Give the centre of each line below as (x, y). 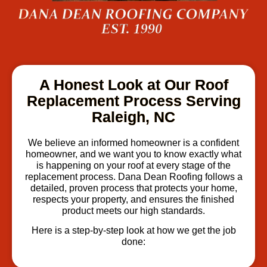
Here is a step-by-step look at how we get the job (133, 231)
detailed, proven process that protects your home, (133, 188)
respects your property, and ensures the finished (133, 200)
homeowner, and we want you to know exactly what (133, 154)
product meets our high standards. (133, 211)
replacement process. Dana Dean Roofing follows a (133, 177)
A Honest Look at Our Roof (133, 85)
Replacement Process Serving (133, 101)
